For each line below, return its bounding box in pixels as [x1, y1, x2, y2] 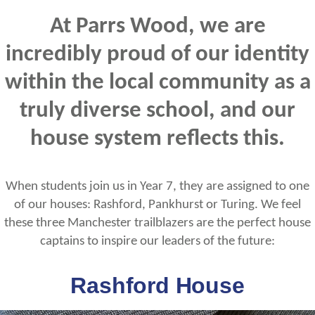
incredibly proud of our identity [6, 43, 309, 67]
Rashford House [70, 273, 245, 299]
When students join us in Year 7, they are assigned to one [6, 179, 309, 193]
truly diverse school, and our [20, 99, 295, 123]
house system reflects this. [30, 127, 285, 151]
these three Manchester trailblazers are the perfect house [4, 215, 311, 230]
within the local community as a [4, 71, 311, 95]
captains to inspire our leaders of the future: [40, 233, 275, 248]
